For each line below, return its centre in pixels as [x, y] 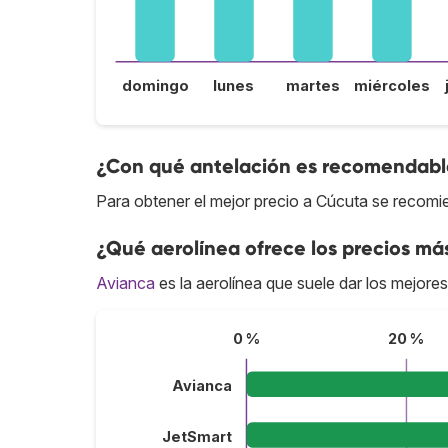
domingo [155, 85]
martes [312, 85]
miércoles [391, 85]
